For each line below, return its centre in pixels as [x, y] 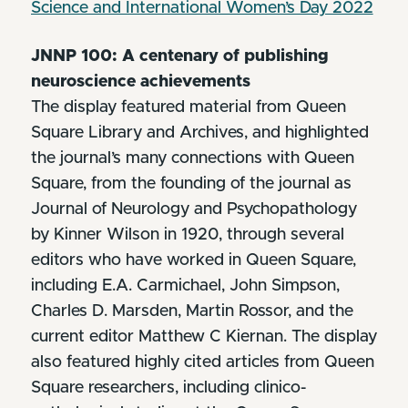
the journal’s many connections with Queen [192, 158]
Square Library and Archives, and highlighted [199, 133]
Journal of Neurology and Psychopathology [194, 209]
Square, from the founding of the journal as [191, 184]
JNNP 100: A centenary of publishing [179, 56]
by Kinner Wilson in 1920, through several [187, 235]
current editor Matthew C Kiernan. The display [204, 337]
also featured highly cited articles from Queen [202, 362]
